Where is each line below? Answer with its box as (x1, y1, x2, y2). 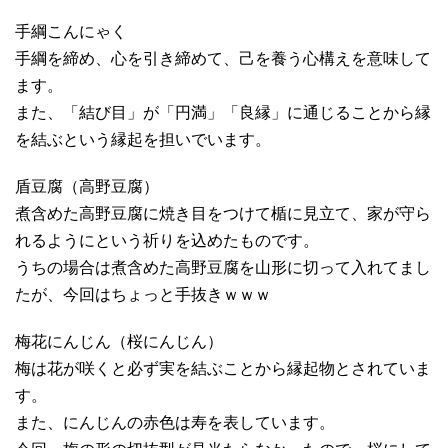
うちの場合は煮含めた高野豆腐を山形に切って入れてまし (15, 258, 431, 276)
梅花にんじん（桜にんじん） (15, 332, 223, 350)
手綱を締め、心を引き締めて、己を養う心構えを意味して (15, 49, 431, 67)
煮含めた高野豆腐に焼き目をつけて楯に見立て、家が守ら (15, 204, 431, 222)
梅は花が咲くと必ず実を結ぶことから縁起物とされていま (15, 359, 431, 377)
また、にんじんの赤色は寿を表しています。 (15, 413, 335, 431)
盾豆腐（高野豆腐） (15, 177, 159, 195)
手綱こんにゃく (15, 22, 127, 40)
